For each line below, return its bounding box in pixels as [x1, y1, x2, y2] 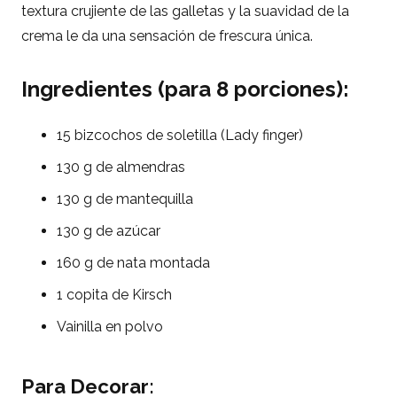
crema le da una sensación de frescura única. [21, 27, 313, 45]
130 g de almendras [57, 159, 185, 176]
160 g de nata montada [57, 254, 210, 272]
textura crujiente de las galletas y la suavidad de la [21, 3, 349, 20]
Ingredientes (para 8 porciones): [21, 76, 349, 103]
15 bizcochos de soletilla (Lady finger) [57, 127, 303, 144]
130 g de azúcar [57, 222, 160, 240]
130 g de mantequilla [57, 191, 193, 208]
